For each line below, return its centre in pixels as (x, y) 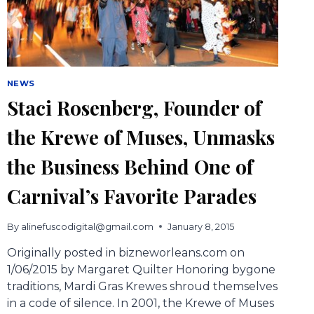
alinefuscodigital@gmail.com (87, 226)
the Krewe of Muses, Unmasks (141, 137)
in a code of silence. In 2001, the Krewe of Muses (140, 303)
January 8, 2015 (200, 226)
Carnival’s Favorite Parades (131, 196)
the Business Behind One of (130, 167)
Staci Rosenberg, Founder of (134, 108)
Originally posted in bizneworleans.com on (125, 252)
